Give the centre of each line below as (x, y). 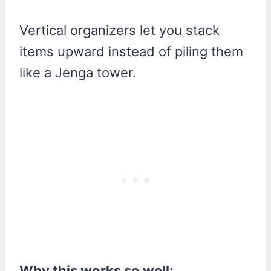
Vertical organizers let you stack (119, 30)
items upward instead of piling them (131, 51)
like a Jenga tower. (78, 72)
